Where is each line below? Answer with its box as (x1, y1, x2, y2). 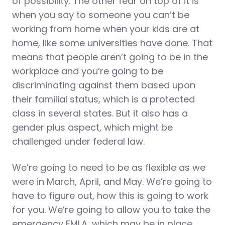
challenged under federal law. (12, 135, 145, 148)
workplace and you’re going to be (12, 65, 163, 77)
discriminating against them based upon (12, 79, 195, 91)
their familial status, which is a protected (12, 93, 195, 105)
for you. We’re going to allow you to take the (12, 203, 210, 216)
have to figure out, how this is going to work (12, 189, 208, 202)
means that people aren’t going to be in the (12, 51, 208, 63)
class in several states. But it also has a (12, 107, 188, 120)
